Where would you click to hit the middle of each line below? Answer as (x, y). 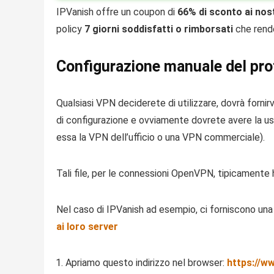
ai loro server (87, 227)
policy (70, 29)
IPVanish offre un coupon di (117, 12)
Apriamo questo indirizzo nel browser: (146, 263)
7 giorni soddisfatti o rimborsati (159, 29)
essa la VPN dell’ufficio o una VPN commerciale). (161, 138)
